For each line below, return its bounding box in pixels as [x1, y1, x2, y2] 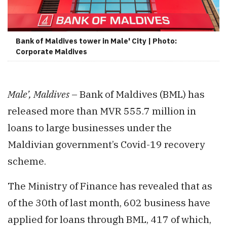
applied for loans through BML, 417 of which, [8, 212, 211, 225]
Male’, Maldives [8, 87, 69, 100]
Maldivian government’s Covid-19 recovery [8, 137, 205, 150]
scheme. [8, 154, 46, 167]
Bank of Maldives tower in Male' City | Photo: [16, 35, 177, 46]
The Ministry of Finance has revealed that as [8, 179, 212, 192]
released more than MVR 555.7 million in [8, 104, 196, 117]
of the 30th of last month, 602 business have [8, 196, 210, 209]
